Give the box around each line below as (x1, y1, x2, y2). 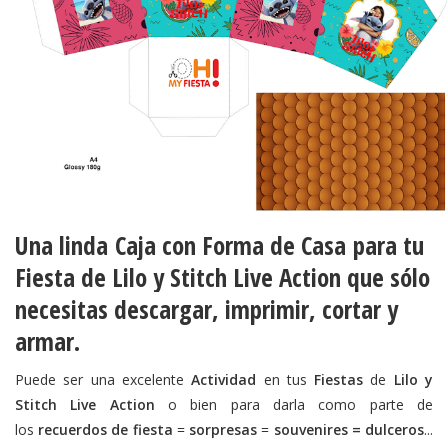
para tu (346, 228, 424, 263)
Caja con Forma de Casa (115, 228, 346, 263)
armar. (15, 324, 80, 359)
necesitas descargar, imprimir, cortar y (15, 292, 398, 327)
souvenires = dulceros (273, 420, 425, 440)
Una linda (15, 228, 115, 263)
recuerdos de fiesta (38, 420, 173, 440)
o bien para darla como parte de (168, 395, 433, 415)
